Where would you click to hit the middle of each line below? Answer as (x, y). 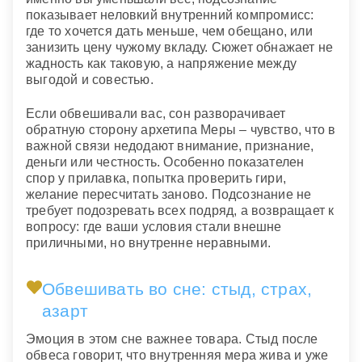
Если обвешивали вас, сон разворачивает (156, 114)
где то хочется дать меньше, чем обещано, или (169, 31)
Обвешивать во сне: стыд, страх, (177, 289)
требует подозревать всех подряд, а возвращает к (180, 211)
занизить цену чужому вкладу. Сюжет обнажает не (180, 47)
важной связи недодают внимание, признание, (170, 146)
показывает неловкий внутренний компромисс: (170, 15)
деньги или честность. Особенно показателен (165, 162)
